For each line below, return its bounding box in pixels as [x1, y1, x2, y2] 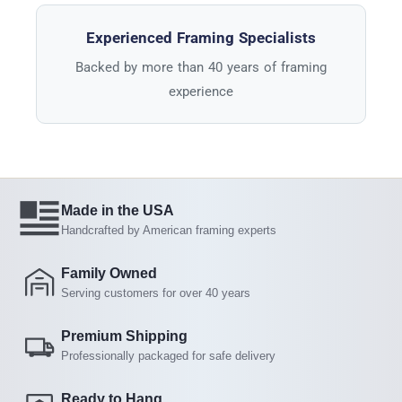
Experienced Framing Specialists [85, 28, 317, 47]
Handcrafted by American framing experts [61, 223, 276, 237]
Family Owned [61, 265, 157, 281]
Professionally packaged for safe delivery [61, 348, 275, 363]
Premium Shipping [61, 328, 188, 344]
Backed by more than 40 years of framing [74, 58, 328, 75]
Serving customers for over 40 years [61, 285, 250, 300]
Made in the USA [61, 202, 174, 218]
